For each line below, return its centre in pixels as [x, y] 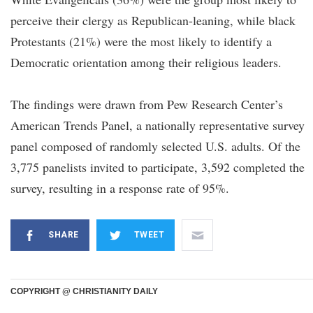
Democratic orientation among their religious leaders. [146, 62]
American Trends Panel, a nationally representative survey [158, 125]
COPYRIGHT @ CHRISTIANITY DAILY [84, 291]
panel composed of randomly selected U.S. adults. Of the [155, 146]
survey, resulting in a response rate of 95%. [120, 188]
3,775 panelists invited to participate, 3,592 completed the [158, 167]
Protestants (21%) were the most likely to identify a [141, 41]
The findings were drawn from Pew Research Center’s [147, 104]
